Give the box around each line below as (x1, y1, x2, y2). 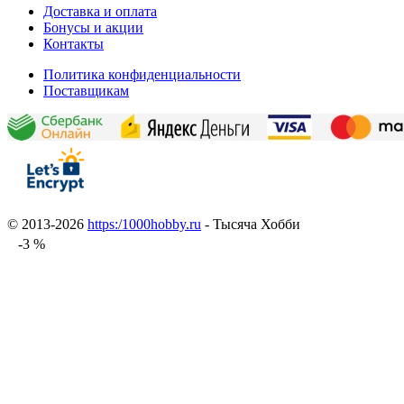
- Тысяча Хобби (201, 216, 300, 232)
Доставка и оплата (43, 3, 157, 19)
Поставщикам (43, 82, 129, 98)
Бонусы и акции (43, 19, 143, 35)
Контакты (43, 35, 104, 51)
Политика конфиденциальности (43, 66, 241, 82)
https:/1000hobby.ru (87, 216, 201, 232)
